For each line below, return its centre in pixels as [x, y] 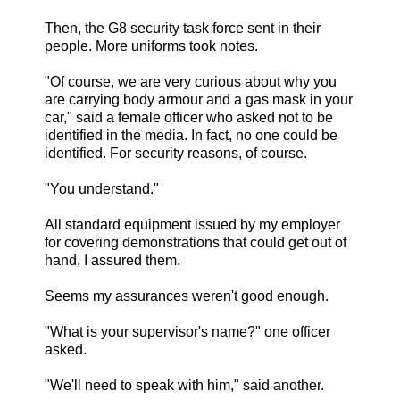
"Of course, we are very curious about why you [191, 82]
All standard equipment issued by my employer [192, 225]
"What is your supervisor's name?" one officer [187, 332]
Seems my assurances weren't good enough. [187, 296]
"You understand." [102, 189]
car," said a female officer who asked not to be [189, 118]
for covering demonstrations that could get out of [196, 243]
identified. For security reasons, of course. [176, 154]
